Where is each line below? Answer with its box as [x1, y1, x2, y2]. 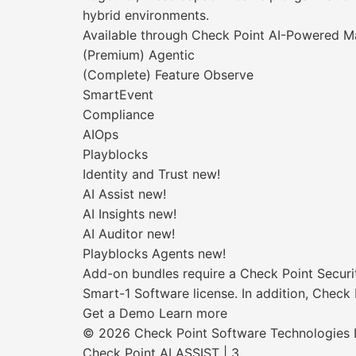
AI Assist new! [83, 186, 166, 202]
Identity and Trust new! [83, 166, 220, 182]
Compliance [83, 106, 154, 122]
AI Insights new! [83, 206, 176, 222]
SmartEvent [83, 87, 153, 103]
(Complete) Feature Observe [83, 67, 253, 83]
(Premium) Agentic [83, 47, 195, 63]
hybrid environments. [83, 7, 209, 23]
